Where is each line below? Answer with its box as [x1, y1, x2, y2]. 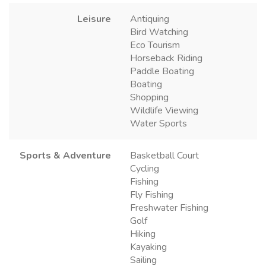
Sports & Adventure [20, 148, 111, 162]
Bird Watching [130, 25, 188, 39]
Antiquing [130, 12, 169, 26]
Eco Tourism [130, 38, 180, 52]
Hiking [130, 227, 156, 240]
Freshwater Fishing [130, 201, 208, 214]
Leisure [77, 12, 111, 26]
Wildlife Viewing [130, 103, 198, 117]
